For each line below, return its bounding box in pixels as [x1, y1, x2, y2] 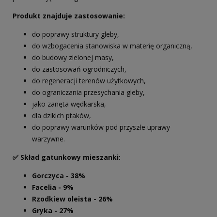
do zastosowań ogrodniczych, [32, 64, 126, 74]
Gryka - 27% [32, 206, 74, 216]
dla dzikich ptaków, [32, 111, 91, 121]
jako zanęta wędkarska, [32, 99, 106, 109]
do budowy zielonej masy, [32, 53, 114, 62]
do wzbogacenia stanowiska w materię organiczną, [32, 41, 192, 51]
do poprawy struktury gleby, [32, 30, 119, 39]
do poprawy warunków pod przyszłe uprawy [32, 123, 170, 132]
